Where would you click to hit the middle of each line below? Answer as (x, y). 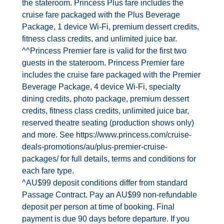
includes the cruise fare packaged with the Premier (111, 74)
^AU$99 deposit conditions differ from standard (105, 182)
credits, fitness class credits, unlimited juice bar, (106, 110)
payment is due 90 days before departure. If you (106, 218)
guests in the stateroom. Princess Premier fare (103, 62)
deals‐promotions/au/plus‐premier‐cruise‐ (95, 146)
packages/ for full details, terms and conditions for (109, 158)
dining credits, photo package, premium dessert (106, 98)
